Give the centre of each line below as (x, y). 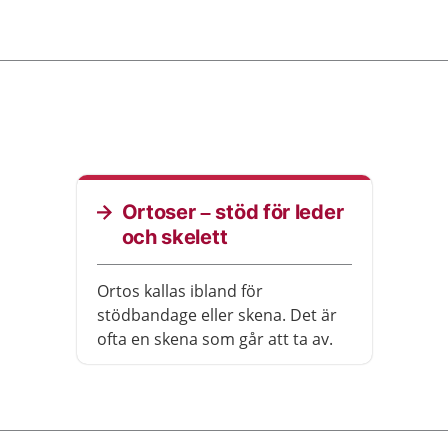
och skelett (174, 237)
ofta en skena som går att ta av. (214, 339)
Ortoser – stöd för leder (232, 212)
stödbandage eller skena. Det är (216, 315)
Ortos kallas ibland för (179, 291)
